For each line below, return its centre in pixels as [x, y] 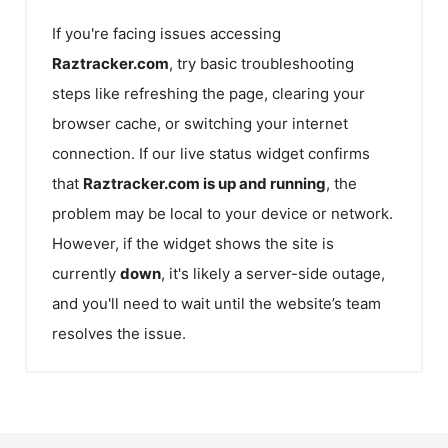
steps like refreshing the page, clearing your [208, 93]
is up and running [263, 183]
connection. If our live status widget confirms [211, 153]
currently [86, 273]
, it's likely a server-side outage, [273, 273]
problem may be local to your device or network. [222, 213]
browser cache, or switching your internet [200, 123]
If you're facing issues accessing [166, 33]
